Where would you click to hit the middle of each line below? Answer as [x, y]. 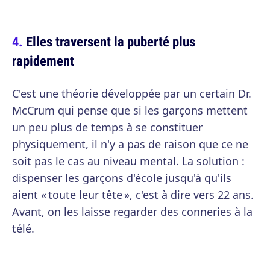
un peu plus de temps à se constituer [107, 127]
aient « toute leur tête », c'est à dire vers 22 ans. [133, 195]
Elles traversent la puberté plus [111, 41]
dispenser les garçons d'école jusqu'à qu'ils [122, 178]
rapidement [43, 61]
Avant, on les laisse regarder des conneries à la [132, 212]
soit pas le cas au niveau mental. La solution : [128, 161]
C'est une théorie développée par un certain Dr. [132, 93]
